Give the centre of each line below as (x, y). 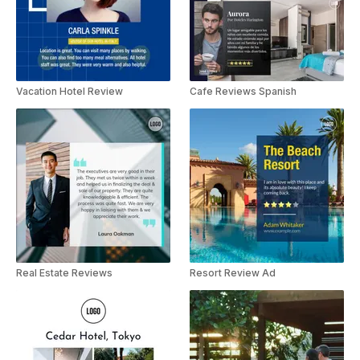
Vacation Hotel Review (70, 91)
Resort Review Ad (233, 272)
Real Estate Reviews (64, 272)
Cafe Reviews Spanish (243, 91)
